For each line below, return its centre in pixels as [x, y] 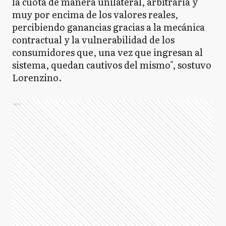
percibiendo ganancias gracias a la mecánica [108, 27]
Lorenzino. [37, 77]
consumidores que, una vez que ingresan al [107, 52]
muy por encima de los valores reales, [95, 14]
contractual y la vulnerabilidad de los [93, 40]
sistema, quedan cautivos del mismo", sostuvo [112, 65]
